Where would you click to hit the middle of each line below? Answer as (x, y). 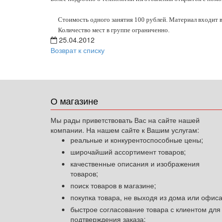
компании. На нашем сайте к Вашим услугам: (125, 130)
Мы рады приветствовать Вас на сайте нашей (125, 120)
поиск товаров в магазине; (113, 185)
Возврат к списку (78, 50)
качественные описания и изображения (135, 164)
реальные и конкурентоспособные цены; (137, 140)
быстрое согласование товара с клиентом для (145, 209)
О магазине (74, 101)
